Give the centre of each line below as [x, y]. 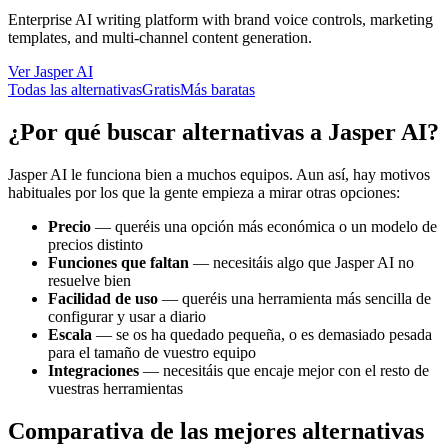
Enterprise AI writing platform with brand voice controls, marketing [220, 19]
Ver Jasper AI [50, 71]
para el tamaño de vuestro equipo [152, 352]
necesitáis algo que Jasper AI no [313, 262]
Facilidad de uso [103, 298]
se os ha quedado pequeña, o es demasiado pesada [274, 334]
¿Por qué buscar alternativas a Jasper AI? [223, 131]
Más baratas [217, 89]
